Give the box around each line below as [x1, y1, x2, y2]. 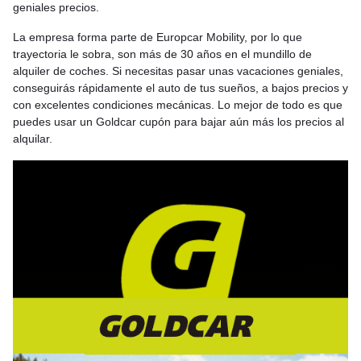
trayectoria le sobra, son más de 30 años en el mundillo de [13, 48, 312, 60]
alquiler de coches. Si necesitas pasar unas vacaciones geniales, [13, 64, 343, 77]
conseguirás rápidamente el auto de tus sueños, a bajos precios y [13, 81, 348, 94]
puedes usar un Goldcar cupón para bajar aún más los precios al [13, 115, 344, 128]
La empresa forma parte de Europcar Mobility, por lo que [13, 31, 302, 44]
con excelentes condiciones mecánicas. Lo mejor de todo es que [13, 98, 342, 111]
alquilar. [13, 132, 52, 145]
